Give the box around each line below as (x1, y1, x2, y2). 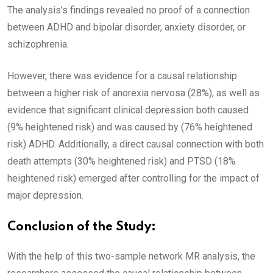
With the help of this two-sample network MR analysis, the (7, 250, 255, 262)
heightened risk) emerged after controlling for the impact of (7, 172, 260, 184)
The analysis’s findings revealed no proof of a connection (7, 4, 250, 16)
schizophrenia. (7, 38, 69, 50)
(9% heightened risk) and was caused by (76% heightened (7, 121, 252, 133)
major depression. (7, 190, 83, 201)
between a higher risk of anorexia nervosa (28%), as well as (7, 87, 260, 99)
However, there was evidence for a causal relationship (7, 70, 237, 82)
